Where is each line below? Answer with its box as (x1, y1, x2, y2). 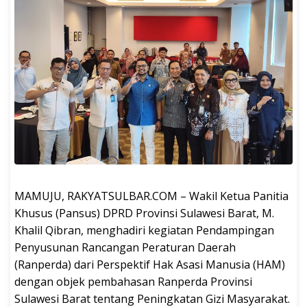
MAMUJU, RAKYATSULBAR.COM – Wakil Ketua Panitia (14, 188, 288, 204)
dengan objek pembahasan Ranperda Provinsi (14, 273, 252, 289)
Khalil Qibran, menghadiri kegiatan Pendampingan (14, 222, 274, 238)
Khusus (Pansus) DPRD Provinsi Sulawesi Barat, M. (14, 205, 274, 221)
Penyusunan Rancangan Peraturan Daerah (14, 239, 236, 255)
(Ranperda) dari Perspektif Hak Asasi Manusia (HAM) (14, 256, 285, 272)
